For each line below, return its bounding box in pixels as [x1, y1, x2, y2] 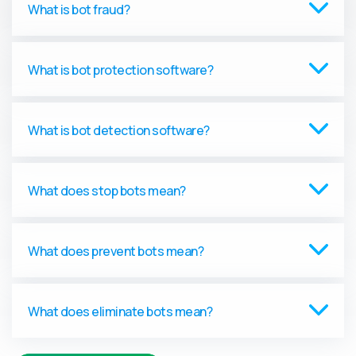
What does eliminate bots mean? [28, 303, 212, 321]
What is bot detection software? [28, 122, 210, 140]
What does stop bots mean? [28, 182, 186, 200]
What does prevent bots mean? [28, 242, 203, 261]
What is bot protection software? [28, 61, 213, 79]
